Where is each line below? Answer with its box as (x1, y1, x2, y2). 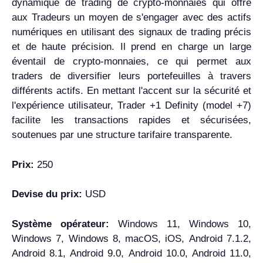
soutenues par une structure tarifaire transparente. (12, 129, 232, 140)
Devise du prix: (12, 188, 85, 200)
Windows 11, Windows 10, (118, 218, 251, 230)
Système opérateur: (12, 218, 118, 230)
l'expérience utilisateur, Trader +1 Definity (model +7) (12, 100, 251, 111)
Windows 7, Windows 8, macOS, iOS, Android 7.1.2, (12, 232, 251, 244)
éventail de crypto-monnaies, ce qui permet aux (12, 56, 251, 67)
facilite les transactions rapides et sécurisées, (12, 114, 251, 126)
